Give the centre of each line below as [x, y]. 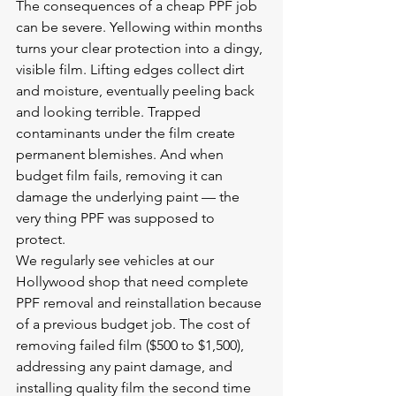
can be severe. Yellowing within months [141, 27]
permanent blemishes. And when [122, 154]
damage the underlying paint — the [129, 197]
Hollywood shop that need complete [134, 282]
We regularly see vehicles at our [117, 260]
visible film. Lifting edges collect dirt [132, 69]
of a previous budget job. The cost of [135, 324]
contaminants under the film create [127, 133]
